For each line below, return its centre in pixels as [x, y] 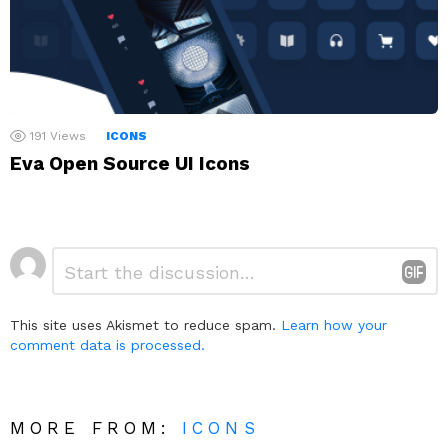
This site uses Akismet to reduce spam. [145, 324]
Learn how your [334, 324]
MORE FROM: [96, 427]
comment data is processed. [107, 344]
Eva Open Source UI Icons [130, 163]
